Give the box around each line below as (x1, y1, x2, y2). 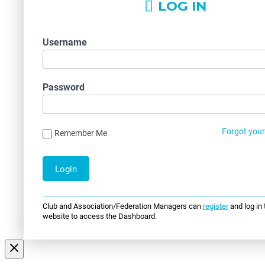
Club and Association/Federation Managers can (43, 200, 203, 211)
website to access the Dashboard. (43, 210, 157, 221)
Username (43, 35, 87, 49)
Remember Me (54, 127, 107, 138)
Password (43, 80, 85, 93)
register (203, 200, 228, 211)
